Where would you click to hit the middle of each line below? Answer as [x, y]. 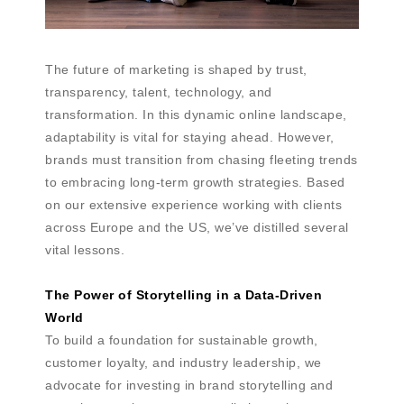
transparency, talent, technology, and [159, 92]
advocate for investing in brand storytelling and [189, 386]
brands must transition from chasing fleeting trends [202, 160]
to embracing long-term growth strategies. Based [195, 183]
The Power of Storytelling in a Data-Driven [184, 295]
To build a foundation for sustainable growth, [182, 340]
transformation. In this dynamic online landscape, [196, 115]
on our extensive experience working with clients [193, 205]
